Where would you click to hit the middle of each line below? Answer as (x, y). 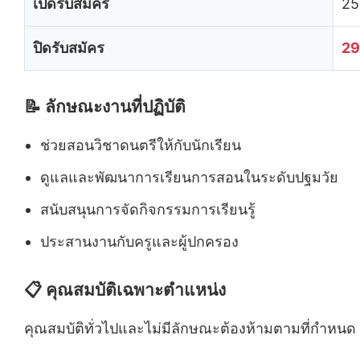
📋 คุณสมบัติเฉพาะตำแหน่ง (125, 289)
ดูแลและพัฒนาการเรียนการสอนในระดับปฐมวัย (189, 177)
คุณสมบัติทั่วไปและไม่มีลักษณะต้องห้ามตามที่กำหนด (190, 328)
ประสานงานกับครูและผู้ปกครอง (139, 241)
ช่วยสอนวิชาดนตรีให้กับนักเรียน (141, 145)
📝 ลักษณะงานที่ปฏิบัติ (105, 106)
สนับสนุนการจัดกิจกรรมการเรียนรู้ (148, 209)
